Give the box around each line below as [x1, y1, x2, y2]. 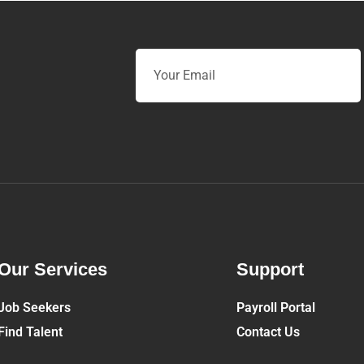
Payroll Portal [236, 300, 315, 316]
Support [236, 259, 304, 280]
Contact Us [236, 324, 300, 340]
